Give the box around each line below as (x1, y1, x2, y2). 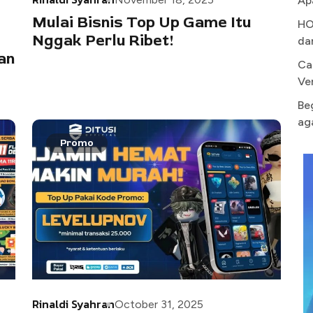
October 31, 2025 (115, 297, 203, 311)
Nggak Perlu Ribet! (32, 30, 174, 50)
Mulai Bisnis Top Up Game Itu (32, 12, 251, 32)
